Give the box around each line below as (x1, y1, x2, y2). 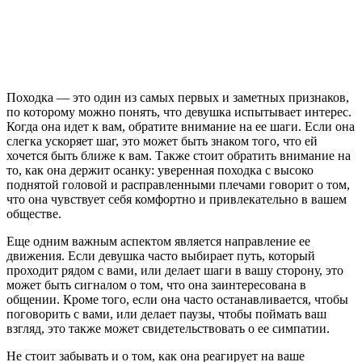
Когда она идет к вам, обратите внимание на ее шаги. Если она (6, 119, 355, 133)
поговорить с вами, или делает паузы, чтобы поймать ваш (6, 306, 326, 321)
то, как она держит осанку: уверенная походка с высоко (6, 162, 314, 177)
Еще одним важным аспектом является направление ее (6, 234, 310, 248)
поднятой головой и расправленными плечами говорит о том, (6, 177, 350, 192)
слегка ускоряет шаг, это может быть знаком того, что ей (6, 133, 318, 148)
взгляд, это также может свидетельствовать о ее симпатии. (6, 321, 330, 335)
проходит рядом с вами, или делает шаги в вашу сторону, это (6, 263, 343, 277)
